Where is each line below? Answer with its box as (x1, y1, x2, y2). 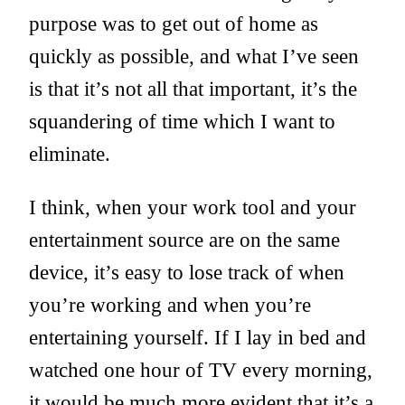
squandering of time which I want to (29, 109, 335, 133)
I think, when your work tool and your (29, 195, 356, 220)
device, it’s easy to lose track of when (29, 260, 344, 285)
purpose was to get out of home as (29, 12, 318, 35)
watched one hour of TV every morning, (29, 358, 372, 382)
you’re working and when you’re (29, 293, 311, 317)
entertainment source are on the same (29, 228, 340, 252)
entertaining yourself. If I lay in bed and (29, 325, 366, 350)
